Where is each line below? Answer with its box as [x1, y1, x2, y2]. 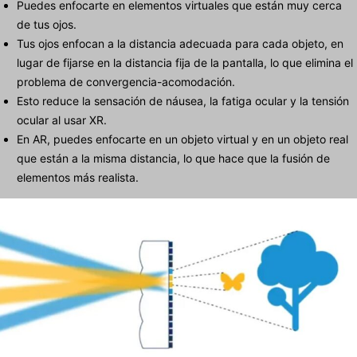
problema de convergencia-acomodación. [17, 75, 235, 89]
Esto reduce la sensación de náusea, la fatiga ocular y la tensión [17, 94, 349, 108]
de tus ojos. [17, 18, 76, 32]
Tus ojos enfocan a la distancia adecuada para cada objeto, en [17, 37, 343, 51]
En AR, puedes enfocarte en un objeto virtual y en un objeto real [17, 132, 348, 147]
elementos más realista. [17, 171, 139, 185]
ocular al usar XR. [17, 113, 107, 127]
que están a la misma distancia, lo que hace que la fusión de [17, 151, 330, 166]
